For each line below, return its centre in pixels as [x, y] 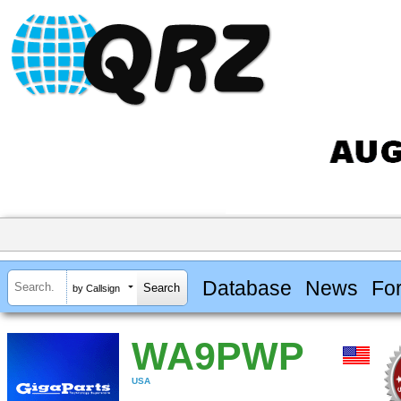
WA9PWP [218, 357]
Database [247, 288]
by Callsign [96, 288]
